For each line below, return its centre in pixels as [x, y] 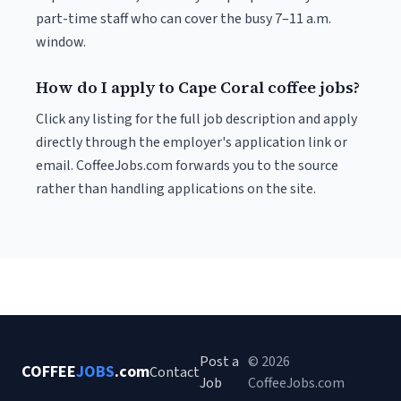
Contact [175, 372]
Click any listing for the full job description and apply [196, 119]
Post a [219, 362]
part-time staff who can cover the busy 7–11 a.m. [183, 19]
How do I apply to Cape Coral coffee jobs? [198, 87]
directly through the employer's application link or [192, 142]
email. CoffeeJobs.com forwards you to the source [187, 166]
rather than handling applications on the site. [176, 189]
